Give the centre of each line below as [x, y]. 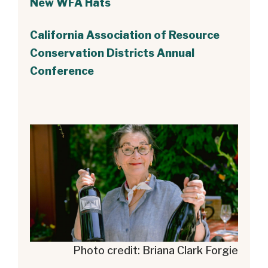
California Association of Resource [125, 35]
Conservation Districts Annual [112, 53]
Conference [62, 71]
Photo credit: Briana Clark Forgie [156, 251]
